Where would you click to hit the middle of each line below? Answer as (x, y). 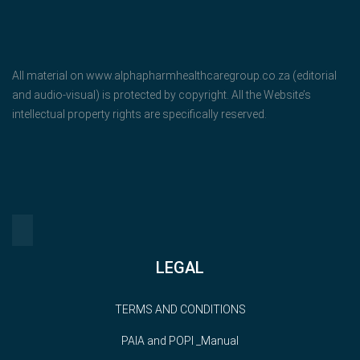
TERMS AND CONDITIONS (180, 309)
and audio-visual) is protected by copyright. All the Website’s (162, 94)
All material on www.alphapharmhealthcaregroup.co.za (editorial (174, 75)
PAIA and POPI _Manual (180, 340)
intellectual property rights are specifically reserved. (139, 114)
